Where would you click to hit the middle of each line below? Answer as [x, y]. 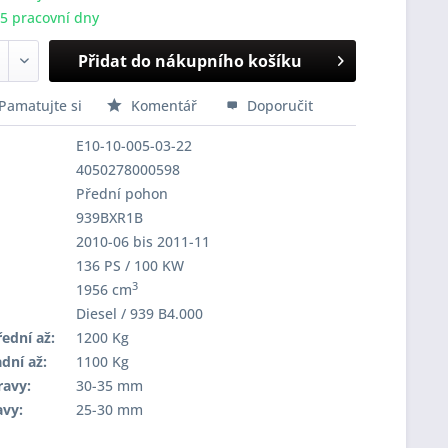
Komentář [163, 105]
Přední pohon [121, 193]
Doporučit [277, 105]
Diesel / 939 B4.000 [139, 313]
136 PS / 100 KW [129, 265]
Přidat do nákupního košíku [190, 61]
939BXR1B [109, 217]
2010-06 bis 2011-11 [142, 241]
